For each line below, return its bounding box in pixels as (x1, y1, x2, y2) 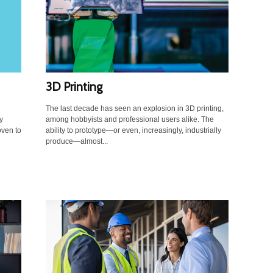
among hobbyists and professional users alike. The (45, 115, 214, 124)
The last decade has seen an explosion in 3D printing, (45, 104, 224, 113)
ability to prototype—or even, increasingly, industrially (45, 126, 221, 135)
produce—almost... (45, 137, 108, 146)
